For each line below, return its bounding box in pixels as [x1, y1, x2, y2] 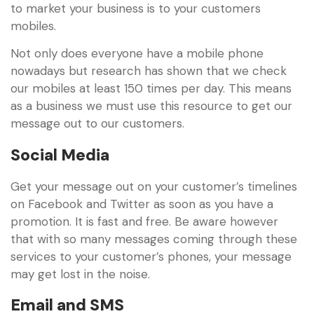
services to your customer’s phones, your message [11, 248, 292, 264]
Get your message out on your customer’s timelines [11, 178, 297, 194]
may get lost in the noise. [11, 266, 150, 282]
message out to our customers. [11, 116, 184, 132]
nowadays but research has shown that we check [11, 63, 287, 79]
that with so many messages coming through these [11, 231, 297, 247]
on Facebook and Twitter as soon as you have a [11, 196, 273, 212]
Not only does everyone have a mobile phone [11, 46, 264, 62]
